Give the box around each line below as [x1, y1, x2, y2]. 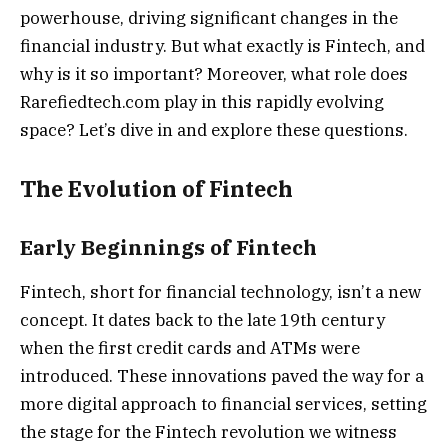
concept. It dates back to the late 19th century [20, 309, 385, 332]
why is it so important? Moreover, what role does [20, 62, 408, 85]
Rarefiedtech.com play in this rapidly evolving [20, 90, 384, 113]
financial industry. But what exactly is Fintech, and [20, 34, 425, 57]
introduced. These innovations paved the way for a [20, 365, 424, 388]
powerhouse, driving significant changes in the [20, 6, 398, 29]
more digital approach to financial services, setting [20, 393, 427, 416]
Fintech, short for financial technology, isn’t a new [20, 281, 421, 304]
